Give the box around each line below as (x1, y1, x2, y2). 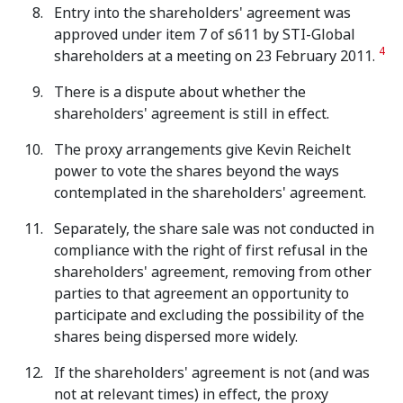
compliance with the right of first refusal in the (54, 240, 368, 261)
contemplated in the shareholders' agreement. (54, 183, 366, 203)
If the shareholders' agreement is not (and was (54, 363, 370, 383)
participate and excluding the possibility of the (54, 305, 364, 326)
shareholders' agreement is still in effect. (54, 103, 329, 124)
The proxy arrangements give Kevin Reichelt (54, 139, 351, 160)
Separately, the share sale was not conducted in (54, 219, 374, 239)
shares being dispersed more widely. (54, 327, 298, 347)
